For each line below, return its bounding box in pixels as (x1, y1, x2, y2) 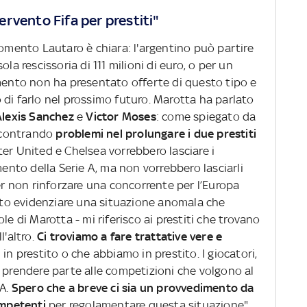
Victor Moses (86, 110, 156, 124)
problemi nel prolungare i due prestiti (56, 127, 257, 141)
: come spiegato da (156, 110, 256, 124)
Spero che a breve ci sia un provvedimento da (8, 281, 254, 295)
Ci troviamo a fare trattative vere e (34, 230, 223, 244)
